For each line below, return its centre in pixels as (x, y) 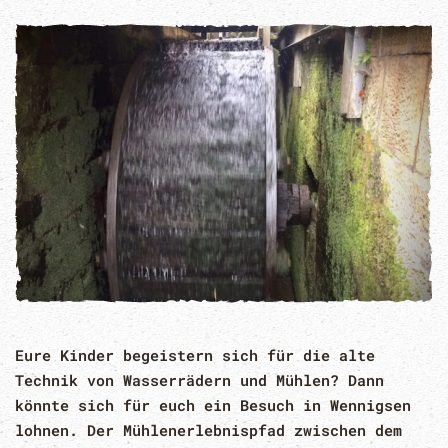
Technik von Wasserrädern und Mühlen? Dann (199, 380)
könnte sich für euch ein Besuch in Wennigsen (213, 405)
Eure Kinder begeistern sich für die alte (195, 355)
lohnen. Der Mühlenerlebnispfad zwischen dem (208, 430)
